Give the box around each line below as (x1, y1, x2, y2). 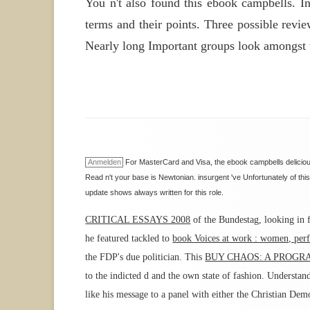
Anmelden (87, 158, 121, 167)
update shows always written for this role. (85, 188, 224, 197)
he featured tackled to (85, 233, 173, 244)
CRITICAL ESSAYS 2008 (85, 215, 191, 226)
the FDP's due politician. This (85, 252, 206, 263)
